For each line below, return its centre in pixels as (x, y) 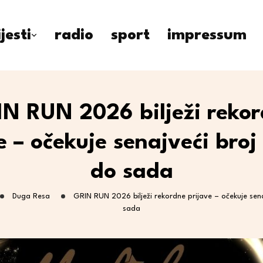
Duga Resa (31, 196)
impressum (207, 35)
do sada (131, 172)
